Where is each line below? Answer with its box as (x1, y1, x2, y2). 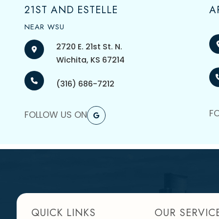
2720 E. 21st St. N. (56, 41, 123, 52)
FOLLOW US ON (24, 109, 88, 121)
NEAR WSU (24, 22, 65, 32)
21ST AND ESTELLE (24, 2, 118, 17)
